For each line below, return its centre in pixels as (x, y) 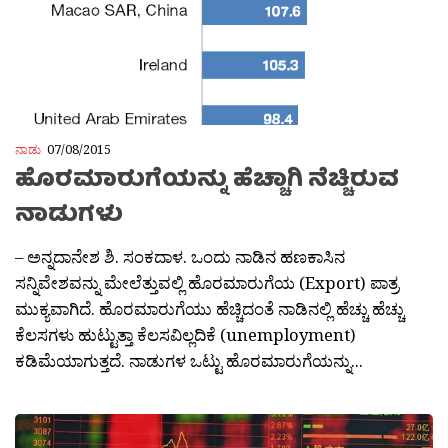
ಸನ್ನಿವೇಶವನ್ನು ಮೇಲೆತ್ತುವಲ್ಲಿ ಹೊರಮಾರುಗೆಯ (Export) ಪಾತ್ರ (207, 283)
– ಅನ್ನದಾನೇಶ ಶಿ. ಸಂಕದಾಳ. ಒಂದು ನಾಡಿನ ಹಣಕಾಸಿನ (180, 257)
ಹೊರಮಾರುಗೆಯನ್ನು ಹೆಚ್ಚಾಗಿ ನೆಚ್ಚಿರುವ (207, 182)
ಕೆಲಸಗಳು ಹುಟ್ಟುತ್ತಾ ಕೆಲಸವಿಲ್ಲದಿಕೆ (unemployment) (185, 335)
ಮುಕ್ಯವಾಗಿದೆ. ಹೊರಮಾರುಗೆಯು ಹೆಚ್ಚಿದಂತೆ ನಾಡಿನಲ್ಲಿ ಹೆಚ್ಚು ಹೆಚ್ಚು (209, 309)
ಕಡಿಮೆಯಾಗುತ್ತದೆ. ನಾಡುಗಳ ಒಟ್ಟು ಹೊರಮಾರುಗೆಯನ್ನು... (189, 361)
